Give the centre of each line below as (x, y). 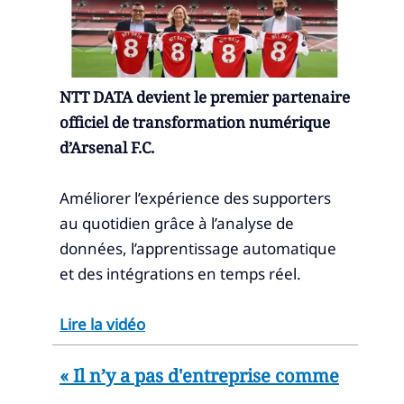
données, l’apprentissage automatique (198, 248)
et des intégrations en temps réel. (180, 273)
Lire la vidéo (102, 324)
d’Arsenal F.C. (107, 147)
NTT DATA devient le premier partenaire (205, 96)
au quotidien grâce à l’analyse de (177, 223)
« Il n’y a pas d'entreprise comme (199, 375)
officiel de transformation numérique (195, 122)
